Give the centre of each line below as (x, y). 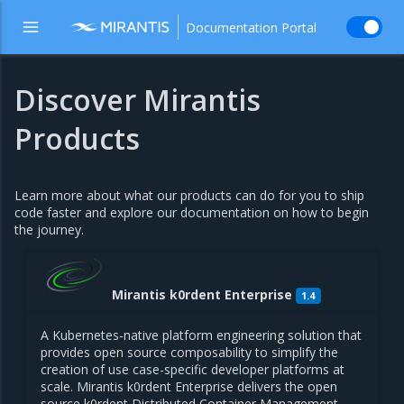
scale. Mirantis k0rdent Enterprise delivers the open (189, 386)
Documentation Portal (251, 27)
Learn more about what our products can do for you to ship (189, 195)
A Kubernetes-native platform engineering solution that (201, 335)
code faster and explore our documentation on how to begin (192, 212)
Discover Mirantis (138, 100)
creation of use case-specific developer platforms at (193, 369)
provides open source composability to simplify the (189, 352)
